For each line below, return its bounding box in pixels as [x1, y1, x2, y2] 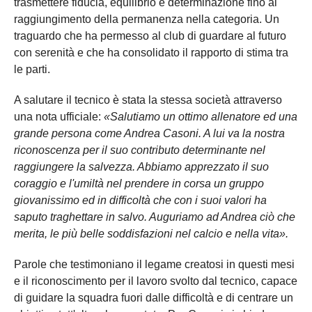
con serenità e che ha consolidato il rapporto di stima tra [14, 46, 288, 58]
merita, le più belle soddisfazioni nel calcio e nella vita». [14, 227, 288, 240]
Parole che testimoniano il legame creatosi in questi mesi [14, 258, 295, 270]
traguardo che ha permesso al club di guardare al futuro [14, 29, 286, 42]
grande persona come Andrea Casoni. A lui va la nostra [14, 127, 285, 139]
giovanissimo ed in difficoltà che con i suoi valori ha [14, 194, 267, 206]
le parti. [14, 63, 50, 75]
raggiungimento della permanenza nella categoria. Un [14, 13, 279, 25]
